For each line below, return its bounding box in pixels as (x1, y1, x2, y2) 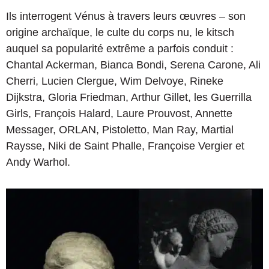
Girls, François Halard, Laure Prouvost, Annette (6, 107, 232, 120)
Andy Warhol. (6, 156, 70, 169)
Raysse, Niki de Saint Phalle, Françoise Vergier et (6, 140, 244, 153)
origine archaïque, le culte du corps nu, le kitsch (6, 26, 234, 39)
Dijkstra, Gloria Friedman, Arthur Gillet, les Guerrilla (6, 91, 252, 104)
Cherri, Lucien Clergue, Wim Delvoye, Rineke (6, 75, 223, 88)
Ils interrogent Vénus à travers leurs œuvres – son (6, 10, 246, 23)
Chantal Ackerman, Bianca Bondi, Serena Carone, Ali (6, 59, 261, 71)
